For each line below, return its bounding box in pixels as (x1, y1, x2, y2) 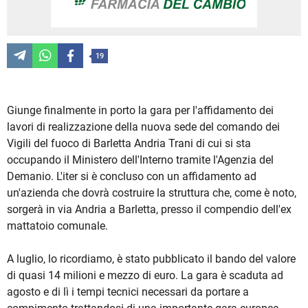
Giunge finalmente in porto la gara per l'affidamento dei (7, 104, 274, 118)
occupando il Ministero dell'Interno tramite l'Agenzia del (7, 153, 274, 167)
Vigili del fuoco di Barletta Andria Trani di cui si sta (7, 137, 251, 151)
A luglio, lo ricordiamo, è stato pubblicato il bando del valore (7, 252, 296, 266)
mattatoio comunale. (7, 219, 108, 233)
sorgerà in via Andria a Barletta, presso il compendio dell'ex (7, 203, 291, 217)
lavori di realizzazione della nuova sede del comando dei (7, 120, 280, 134)
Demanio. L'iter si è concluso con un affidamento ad (7, 170, 256, 184)
